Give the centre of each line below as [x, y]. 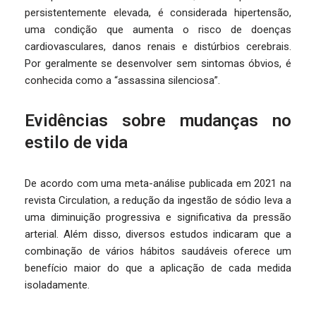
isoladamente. [57, 285]
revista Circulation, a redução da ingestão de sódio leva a [158, 200]
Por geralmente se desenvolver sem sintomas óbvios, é [158, 63]
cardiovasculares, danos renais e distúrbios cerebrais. [158, 47]
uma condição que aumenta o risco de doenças [158, 30]
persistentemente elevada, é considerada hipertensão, [158, 13]
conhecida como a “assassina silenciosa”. [122, 80]
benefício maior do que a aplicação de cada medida [158, 268]
